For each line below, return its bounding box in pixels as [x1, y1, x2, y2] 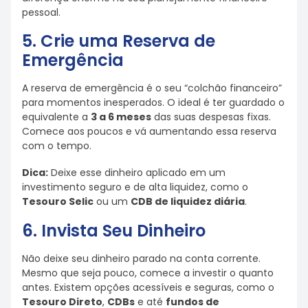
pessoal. [22, 5, 60, 19]
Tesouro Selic [22, 194, 93, 208]
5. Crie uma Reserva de [22, 30, 215, 53]
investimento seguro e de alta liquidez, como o [22, 179, 248, 194]
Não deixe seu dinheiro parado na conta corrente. [22, 251, 261, 265]
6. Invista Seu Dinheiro [22, 219, 206, 242]
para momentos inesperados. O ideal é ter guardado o [22, 96, 285, 110]
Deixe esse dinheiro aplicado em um [48, 165, 225, 179]
